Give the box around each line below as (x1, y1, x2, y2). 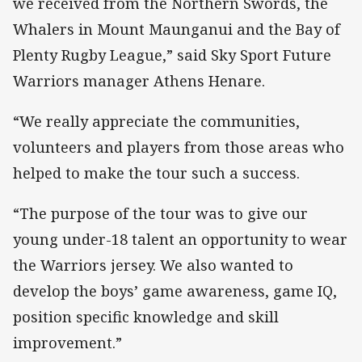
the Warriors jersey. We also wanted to (13, 255, 293, 275)
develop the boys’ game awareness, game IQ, (13, 280, 337, 301)
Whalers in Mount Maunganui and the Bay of (13, 19, 340, 39)
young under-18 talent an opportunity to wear (13, 229, 347, 249)
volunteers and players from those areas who (13, 137, 344, 157)
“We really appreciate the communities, (13, 111, 300, 131)
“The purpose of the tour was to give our (13, 203, 308, 223)
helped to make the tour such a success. (13, 162, 300, 183)
